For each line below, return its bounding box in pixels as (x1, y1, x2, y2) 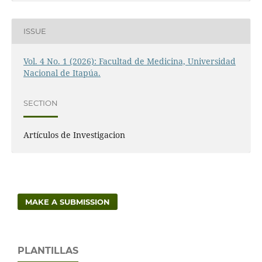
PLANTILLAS (18, 244, 78, 256)
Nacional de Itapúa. (23, 67, 101, 78)
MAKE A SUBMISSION (25, 196, 111, 206)
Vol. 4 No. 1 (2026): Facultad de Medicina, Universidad (23, 55, 236, 67)
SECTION (23, 98, 58, 108)
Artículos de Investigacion (23, 129, 125, 140)
